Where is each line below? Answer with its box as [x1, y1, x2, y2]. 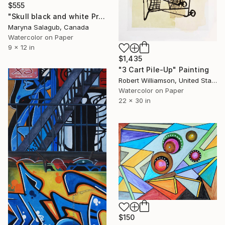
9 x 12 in [8, 43, 35, 52]
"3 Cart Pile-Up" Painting [119, 65, 209, 74]
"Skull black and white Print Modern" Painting [98, 12, 105, 21]
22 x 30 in [119, 96, 151, 105]
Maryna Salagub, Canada [8, 23, 89, 32]
